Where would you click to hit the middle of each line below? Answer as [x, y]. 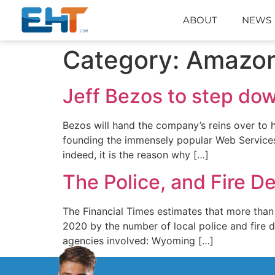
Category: [124, 60]
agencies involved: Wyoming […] [138, 241]
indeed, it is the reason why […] [136, 155]
